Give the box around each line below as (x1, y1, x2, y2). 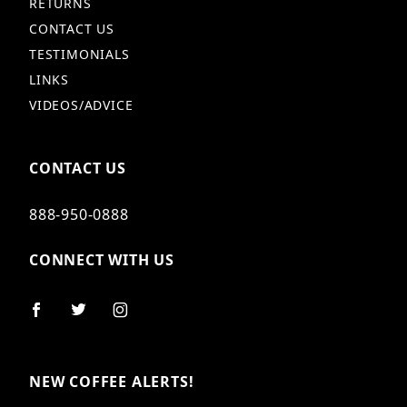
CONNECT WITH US (29, 249, 174, 270)
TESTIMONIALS (29, 45, 130, 63)
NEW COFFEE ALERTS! (29, 371, 194, 392)
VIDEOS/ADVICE (29, 95, 134, 114)
